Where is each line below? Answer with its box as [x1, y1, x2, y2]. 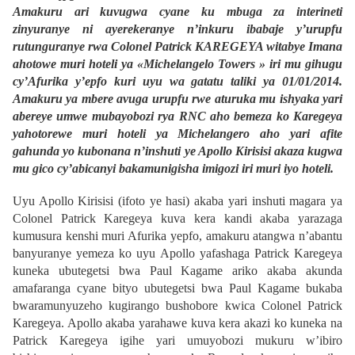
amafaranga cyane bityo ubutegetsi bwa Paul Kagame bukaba [13, 281, 342, 296]
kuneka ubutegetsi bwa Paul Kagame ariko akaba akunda [13, 264, 342, 278]
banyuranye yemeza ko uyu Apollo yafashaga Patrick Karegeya [13, 246, 342, 261]
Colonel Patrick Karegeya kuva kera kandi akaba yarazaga [13, 212, 342, 226]
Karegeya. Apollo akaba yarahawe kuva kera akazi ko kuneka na [13, 316, 342, 330]
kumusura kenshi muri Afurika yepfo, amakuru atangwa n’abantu [13, 229, 342, 243]
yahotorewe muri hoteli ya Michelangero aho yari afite [13, 127, 342, 141]
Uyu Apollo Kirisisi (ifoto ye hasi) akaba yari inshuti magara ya [13, 194, 342, 208]
